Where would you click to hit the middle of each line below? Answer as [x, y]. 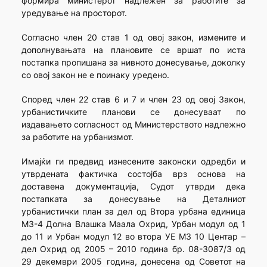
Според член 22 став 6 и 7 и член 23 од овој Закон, [133, 100]
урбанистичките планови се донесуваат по [133, 112]
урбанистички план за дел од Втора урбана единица [133, 212]
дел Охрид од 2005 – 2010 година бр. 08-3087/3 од [133, 249]
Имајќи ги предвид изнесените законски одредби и [133, 162]
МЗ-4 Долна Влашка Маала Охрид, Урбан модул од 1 [133, 224]
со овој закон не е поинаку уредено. [95, 75]
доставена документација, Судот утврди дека [133, 187]
